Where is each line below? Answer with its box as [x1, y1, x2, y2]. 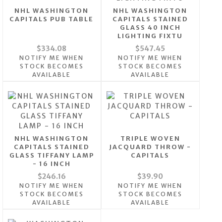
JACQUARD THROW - [109, 143, 192, 151]
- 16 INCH [32, 160, 71, 168]
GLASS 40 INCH [119, 24, 181, 32]
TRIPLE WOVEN [120, 135, 180, 143]
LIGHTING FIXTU [117, 32, 183, 40]
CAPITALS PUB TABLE [9, 15, 94, 23]
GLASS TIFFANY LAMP [9, 152, 94, 160]
